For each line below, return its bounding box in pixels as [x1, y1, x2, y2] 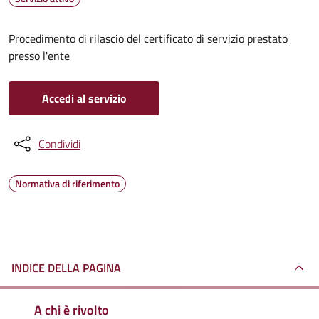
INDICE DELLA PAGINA [11, 259, 121, 276]
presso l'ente [9, 47, 70, 64]
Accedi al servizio [41, 90, 127, 107]
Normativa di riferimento [15, 176, 120, 191]
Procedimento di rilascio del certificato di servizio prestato [9, 30, 288, 47]
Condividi [38, 135, 80, 152]
